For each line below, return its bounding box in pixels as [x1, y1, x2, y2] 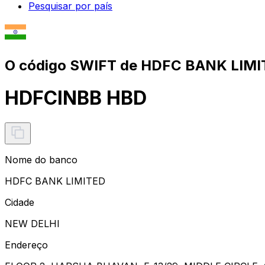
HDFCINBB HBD [5, 86, 147, 110]
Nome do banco [5, 153, 77, 166]
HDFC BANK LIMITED [5, 174, 105, 187]
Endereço [5, 238, 48, 251]
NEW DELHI [5, 217, 60, 230]
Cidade [5, 196, 34, 208]
